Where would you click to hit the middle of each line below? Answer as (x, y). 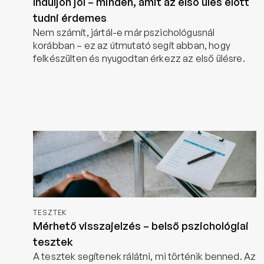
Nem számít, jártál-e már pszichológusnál (124, 32)
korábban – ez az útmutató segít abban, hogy (132, 45)
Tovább (59, 88)
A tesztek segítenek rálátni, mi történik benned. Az (145, 256)
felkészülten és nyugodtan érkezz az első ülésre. (139, 58)
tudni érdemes (70, 18)
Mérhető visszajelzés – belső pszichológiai (141, 226)
